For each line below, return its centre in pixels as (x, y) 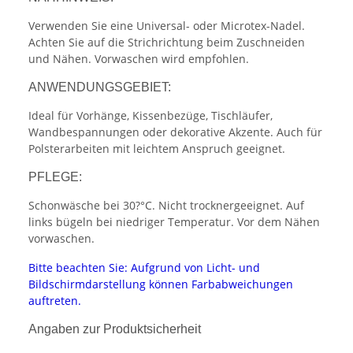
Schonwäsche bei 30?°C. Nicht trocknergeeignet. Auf (166, 206)
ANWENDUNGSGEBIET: (100, 87)
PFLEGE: (55, 177)
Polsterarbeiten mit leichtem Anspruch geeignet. (157, 149)
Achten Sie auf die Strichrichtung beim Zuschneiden (167, 43)
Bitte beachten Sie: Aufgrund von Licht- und (144, 268)
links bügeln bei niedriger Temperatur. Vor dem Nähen (174, 222)
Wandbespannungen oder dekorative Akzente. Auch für (175, 132)
